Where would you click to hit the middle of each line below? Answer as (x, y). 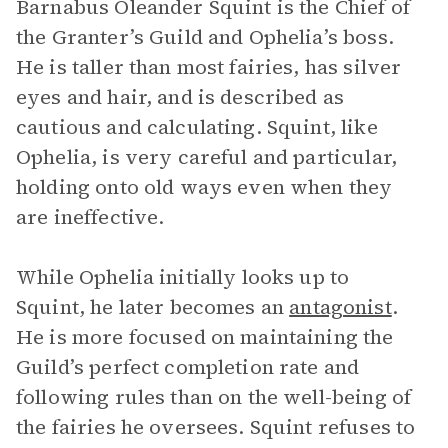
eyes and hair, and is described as (180, 97)
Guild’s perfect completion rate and (188, 367)
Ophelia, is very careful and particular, (206, 157)
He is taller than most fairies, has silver (209, 67)
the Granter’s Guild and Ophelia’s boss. (205, 37)
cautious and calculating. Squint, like (197, 127)
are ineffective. (90, 217)
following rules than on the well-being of (214, 397)
